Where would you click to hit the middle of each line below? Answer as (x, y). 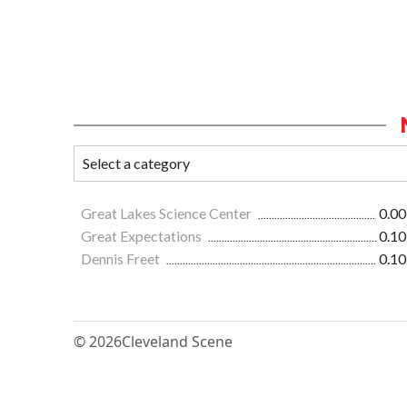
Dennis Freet (122, 259)
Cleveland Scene (177, 342)
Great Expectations (143, 236)
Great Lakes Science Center (168, 213)
